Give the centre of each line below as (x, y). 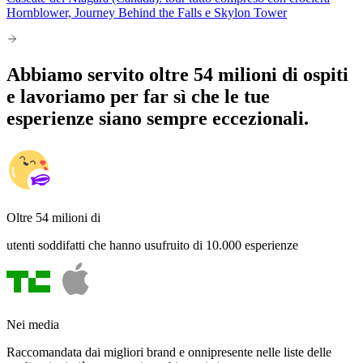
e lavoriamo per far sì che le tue (138, 96)
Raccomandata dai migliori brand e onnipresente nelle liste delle (169, 352)
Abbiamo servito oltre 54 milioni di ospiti (177, 74)
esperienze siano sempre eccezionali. (158, 118)
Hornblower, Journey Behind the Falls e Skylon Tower (147, 13)
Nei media (33, 324)
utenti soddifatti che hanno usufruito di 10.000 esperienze (152, 245)
